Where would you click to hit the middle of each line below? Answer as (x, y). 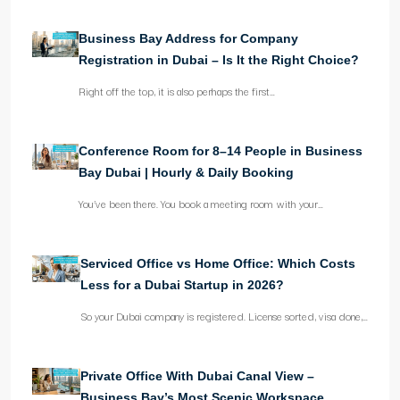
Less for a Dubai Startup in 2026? (182, 285)
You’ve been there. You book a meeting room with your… (200, 204)
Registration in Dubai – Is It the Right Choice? (218, 60)
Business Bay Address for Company (188, 39)
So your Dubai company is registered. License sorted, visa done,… (224, 316)
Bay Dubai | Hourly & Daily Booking (186, 173)
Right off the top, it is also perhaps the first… (176, 91)
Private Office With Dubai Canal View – (197, 376)
